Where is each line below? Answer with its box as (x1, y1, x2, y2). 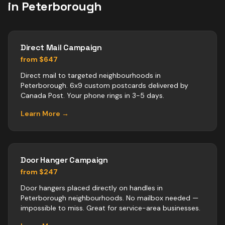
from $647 (21, 55, 58, 64)
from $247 (21, 167, 58, 176)
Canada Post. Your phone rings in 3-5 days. (21, 91, 164, 100)
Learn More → (21, 109, 69, 118)
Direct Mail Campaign (21, 42, 102, 53)
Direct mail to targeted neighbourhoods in (21, 71, 161, 80)
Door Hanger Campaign (21, 155, 108, 165)
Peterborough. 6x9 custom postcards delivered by (21, 81, 188, 90)
